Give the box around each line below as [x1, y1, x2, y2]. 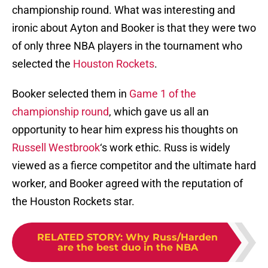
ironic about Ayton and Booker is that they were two [12, 22, 256, 35]
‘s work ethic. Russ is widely [100, 141, 230, 154]
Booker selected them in [12, 87, 129, 100]
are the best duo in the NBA [57, 242, 198, 254]
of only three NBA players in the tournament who [12, 39, 242, 53]
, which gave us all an [109, 105, 209, 118]
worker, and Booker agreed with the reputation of [12, 177, 243, 190]
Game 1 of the [129, 87, 196, 100]
